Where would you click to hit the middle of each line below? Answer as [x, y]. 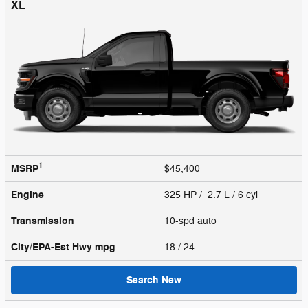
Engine [27, 195]
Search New [154, 280]
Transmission [43, 221]
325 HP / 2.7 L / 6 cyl [212, 195]
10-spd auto [192, 221]
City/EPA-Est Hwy [53, 247]
